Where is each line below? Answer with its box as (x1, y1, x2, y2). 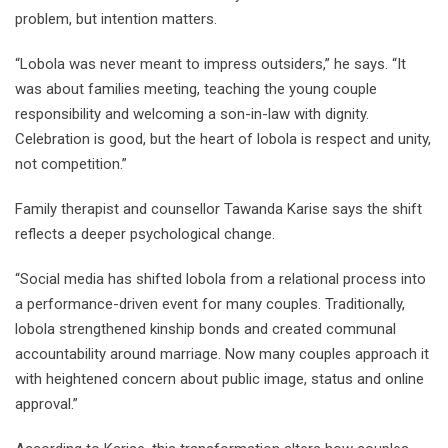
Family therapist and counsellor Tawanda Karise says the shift (15, 199, 422, 218)
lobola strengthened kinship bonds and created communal (15, 319, 396, 338)
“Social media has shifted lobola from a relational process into (15, 269, 426, 288)
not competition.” (15, 154, 127, 173)
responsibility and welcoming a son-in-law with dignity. (15, 104, 369, 123)
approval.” (15, 394, 78, 413)
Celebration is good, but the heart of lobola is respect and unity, (15, 129, 431, 148)
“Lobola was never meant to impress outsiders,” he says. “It (15, 54, 406, 73)
